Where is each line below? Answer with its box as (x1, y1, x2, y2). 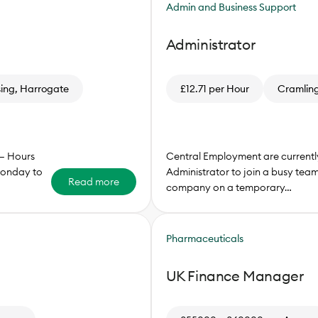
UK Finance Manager (165, 267, 304, 285)
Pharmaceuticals (165, 232, 243, 246)
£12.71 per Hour (180, 82, 249, 96)
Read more (67, 175, 119, 189)
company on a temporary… (165, 181, 292, 194)
